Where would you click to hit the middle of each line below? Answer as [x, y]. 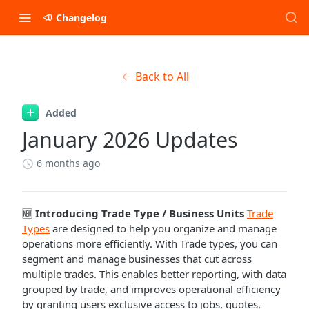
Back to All [162, 77]
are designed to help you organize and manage [163, 228]
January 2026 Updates [130, 140]
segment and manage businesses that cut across [137, 259]
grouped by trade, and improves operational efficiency [151, 289]
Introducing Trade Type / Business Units [140, 213]
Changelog [81, 17]
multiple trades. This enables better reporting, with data [154, 274]
